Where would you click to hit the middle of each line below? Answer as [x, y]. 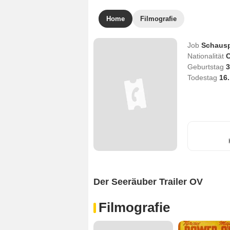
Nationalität [206, 56]
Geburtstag [206, 67]
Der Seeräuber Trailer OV [148, 182]
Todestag [203, 78]
